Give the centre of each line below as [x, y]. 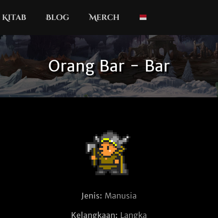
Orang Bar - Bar [109, 66]
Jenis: [92, 196]
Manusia [119, 196]
